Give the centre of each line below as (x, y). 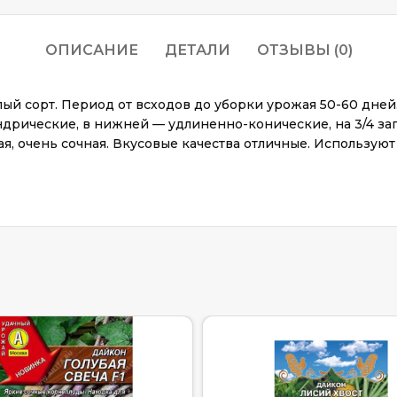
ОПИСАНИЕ (91, 50)
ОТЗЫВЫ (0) (304, 50)
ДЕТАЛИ (197, 50)
